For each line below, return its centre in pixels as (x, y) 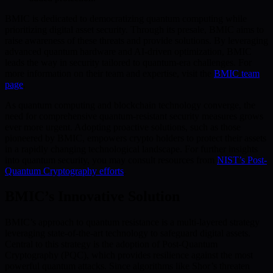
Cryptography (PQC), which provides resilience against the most (129, 255)
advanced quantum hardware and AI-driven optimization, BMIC (128, 51)
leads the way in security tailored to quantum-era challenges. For (128, 62)
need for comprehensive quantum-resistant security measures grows (134, 116)
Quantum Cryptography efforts (64, 171)
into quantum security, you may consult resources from (111, 160)
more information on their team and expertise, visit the (109, 73)
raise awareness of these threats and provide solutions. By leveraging (136, 40)
